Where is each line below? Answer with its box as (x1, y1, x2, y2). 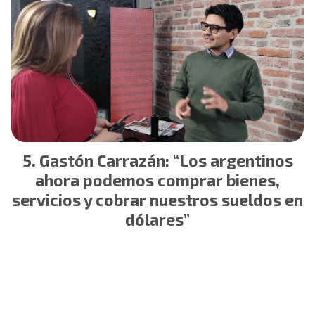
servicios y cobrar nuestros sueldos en (12, 189, 303, 210)
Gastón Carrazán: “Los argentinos (39, 150, 293, 170)
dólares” (125, 209, 190, 229)
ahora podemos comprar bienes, (35, 169, 280, 190)
